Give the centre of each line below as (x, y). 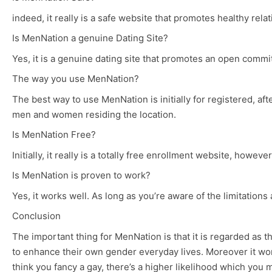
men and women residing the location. (94, 115)
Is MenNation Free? (54, 135)
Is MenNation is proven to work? (81, 175)
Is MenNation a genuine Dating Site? (90, 38)
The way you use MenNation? (76, 79)
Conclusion (36, 216)
